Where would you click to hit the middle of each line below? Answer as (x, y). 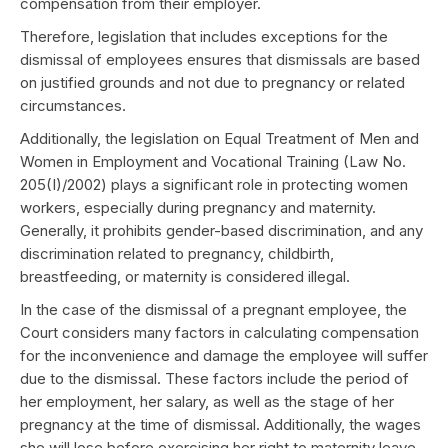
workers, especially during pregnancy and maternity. (198, 207)
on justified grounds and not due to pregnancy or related (212, 82)
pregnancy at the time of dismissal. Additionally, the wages (220, 424)
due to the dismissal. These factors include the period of (214, 378)
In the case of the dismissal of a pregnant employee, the (213, 309)
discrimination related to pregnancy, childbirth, (177, 253)
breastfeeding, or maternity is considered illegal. (185, 276)
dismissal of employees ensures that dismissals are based (220, 59)
